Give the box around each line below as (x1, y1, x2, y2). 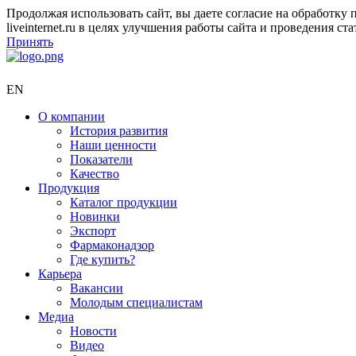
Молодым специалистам (70, 296, 203, 309)
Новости (70, 324, 117, 338)
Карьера (38, 267, 82, 281)
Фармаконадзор (70, 238, 154, 252)
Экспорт (70, 224, 116, 238)
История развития (70, 124, 168, 137)
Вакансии (70, 281, 123, 295)
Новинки (70, 210, 120, 223)
